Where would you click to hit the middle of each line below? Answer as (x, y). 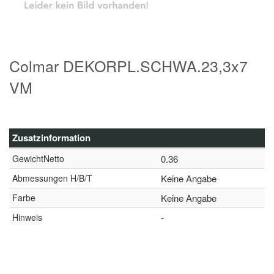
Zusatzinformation (51, 138)
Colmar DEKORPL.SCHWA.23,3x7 (128, 65)
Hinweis (27, 217)
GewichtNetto (38, 158)
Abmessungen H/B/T (52, 178)
